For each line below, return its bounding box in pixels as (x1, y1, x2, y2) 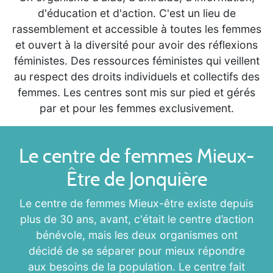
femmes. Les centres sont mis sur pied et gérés (18, 86, 255, 99)
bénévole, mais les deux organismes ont (35, 229, 238, 241)
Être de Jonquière (66, 167, 207, 191)
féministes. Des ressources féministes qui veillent (13, 54, 260, 67)
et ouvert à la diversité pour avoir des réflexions (15, 38, 258, 51)
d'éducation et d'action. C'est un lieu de (37, 7, 236, 19)
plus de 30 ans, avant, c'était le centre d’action (19, 213, 253, 225)
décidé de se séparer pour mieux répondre (28, 244, 245, 257)
